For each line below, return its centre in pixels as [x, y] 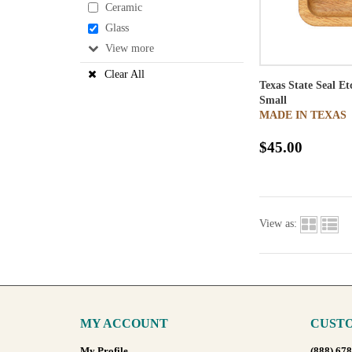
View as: [278, 224]
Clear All [125, 74]
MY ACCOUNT [124, 323]
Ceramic [124, 8]
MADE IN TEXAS [303, 115]
